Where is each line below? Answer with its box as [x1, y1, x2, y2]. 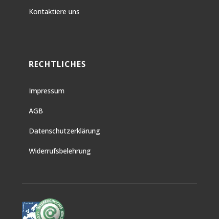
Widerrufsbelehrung [28, 146, 91, 155]
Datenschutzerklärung [28, 126, 100, 135]
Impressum [28, 86, 65, 95]
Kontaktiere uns [28, 6, 80, 16]
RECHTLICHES [28, 58, 86, 69]
